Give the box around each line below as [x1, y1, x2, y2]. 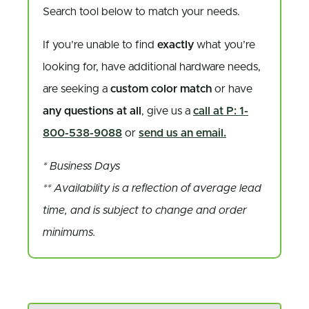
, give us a [141, 106, 193, 117]
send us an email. [139, 128, 226, 139]
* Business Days [43, 161, 120, 172]
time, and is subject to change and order [43, 205, 247, 216]
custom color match [110, 83, 212, 94]
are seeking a [43, 83, 110, 94]
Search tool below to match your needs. [43, 6, 240, 17]
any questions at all [43, 106, 141, 117]
